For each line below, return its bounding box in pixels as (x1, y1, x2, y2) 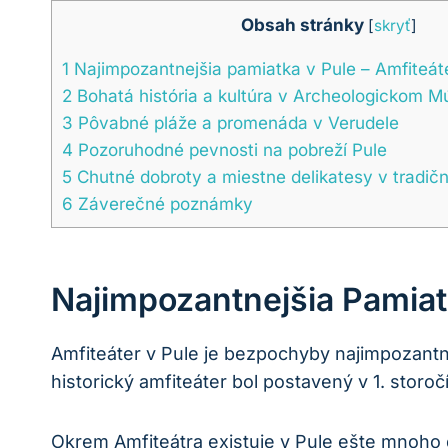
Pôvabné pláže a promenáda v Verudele (73, 112, 399, 134)
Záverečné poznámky (73, 193, 253, 215)
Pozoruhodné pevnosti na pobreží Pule (73, 139, 387, 161)
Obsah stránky (240, 14, 364, 36)
